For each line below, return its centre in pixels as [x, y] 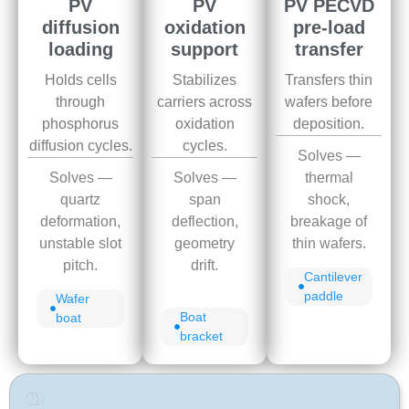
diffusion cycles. [80, 145]
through [80, 101]
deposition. [329, 123]
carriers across [204, 101]
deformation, [80, 221]
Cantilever [333, 277]
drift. [204, 265]
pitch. [80, 265]
